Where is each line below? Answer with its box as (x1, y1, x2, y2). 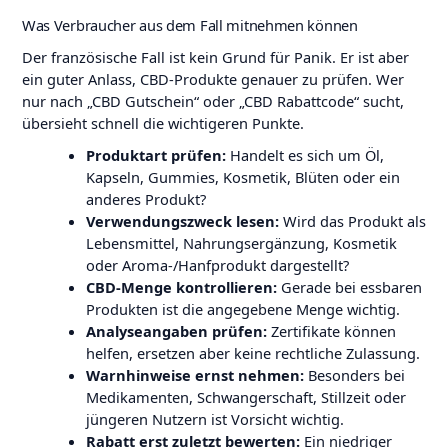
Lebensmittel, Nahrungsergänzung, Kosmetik (85, 232, 397, 253)
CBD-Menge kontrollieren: (85, 276, 277, 297)
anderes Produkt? (85, 188, 206, 209)
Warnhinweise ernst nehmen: (85, 364, 304, 385)
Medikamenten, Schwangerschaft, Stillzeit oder (85, 386, 406, 407)
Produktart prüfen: (85, 144, 226, 165)
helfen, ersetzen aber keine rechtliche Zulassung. (85, 342, 420, 363)
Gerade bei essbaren (276, 276, 422, 297)
